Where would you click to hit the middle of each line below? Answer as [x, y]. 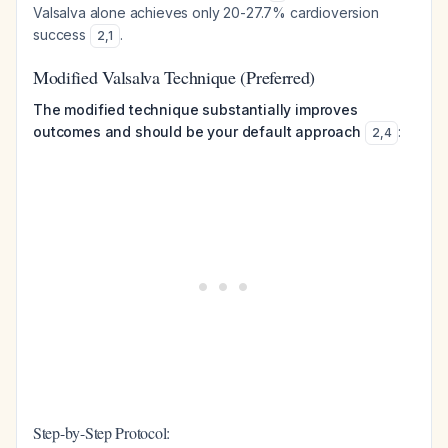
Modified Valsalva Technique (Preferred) [174, 77]
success [61, 34]
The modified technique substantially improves [195, 109]
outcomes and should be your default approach [197, 131]
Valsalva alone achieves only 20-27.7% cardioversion [206, 12]
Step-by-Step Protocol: [102, 432]
